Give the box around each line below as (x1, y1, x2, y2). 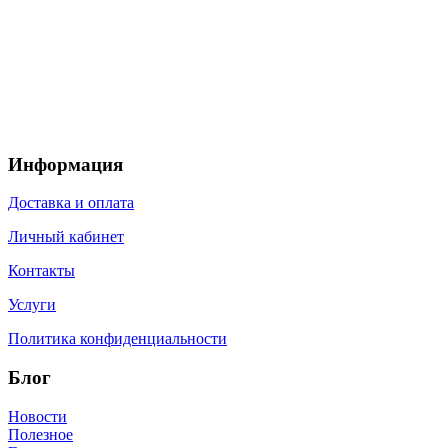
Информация (8, 153, 123, 175)
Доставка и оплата (8, 194, 134, 212)
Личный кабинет (8, 228, 124, 246)
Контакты (8, 262, 75, 280)
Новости (8, 407, 67, 425)
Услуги (8, 296, 56, 314)
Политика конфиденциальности (8, 330, 227, 348)
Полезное (8, 425, 73, 443)
